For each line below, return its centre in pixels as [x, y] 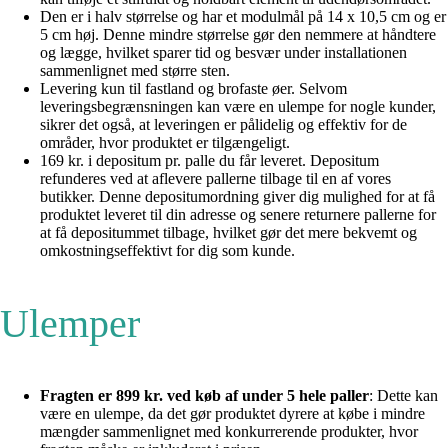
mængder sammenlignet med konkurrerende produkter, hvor [229, 432]
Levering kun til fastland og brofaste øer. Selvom [193, 89]
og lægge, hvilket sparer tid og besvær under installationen [223, 53]
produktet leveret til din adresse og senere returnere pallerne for [238, 215]
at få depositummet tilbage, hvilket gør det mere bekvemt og [228, 233]
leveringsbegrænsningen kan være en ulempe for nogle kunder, [238, 107]
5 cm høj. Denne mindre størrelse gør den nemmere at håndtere [238, 35]
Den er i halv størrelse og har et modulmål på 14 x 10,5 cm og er [243, 17]
